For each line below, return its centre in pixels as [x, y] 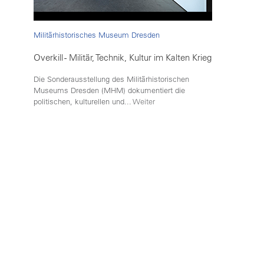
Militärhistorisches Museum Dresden [97, 35]
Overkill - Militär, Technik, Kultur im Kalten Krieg [123, 58]
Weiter [144, 102]
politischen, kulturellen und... [83, 102]
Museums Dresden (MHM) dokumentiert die [109, 91]
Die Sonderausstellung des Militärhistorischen [111, 80]
